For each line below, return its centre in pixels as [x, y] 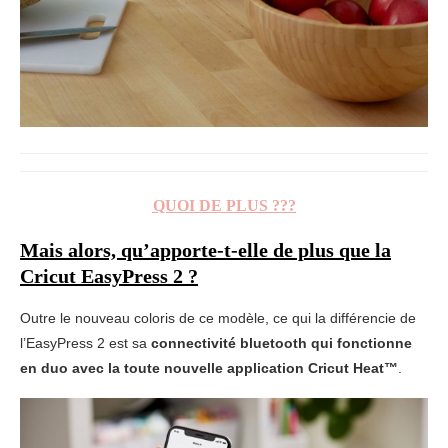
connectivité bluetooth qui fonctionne [281, 342]
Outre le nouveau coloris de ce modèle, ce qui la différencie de [218, 317]
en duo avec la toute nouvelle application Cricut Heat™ [209, 367]
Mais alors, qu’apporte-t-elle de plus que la [205, 249]
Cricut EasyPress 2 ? [109, 275]
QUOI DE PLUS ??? [224, 205]
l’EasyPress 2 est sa [85, 342]
